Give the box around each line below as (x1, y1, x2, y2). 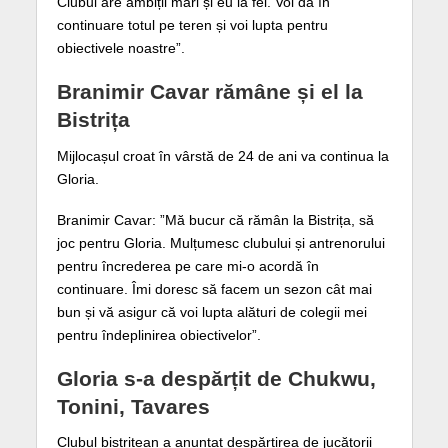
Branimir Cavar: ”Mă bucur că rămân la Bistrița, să (56, 211, 374, 228)
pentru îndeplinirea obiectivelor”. (56, 326, 261, 343)
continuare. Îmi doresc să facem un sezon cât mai (56, 280, 372, 297)
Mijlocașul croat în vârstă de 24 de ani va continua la (56, 147, 389, 164)
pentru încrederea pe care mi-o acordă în (56, 257, 319, 274)
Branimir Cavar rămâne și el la (56, 79, 363, 103)
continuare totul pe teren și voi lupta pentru (56, 17, 328, 34)
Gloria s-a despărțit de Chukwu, (56, 366, 376, 390)
